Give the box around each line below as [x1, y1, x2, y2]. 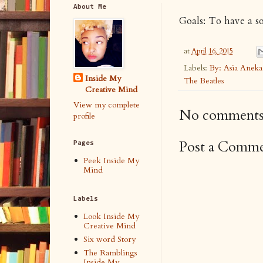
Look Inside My [83, 211, 140, 222]
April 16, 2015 [191, 46, 233, 57]
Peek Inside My [83, 155, 140, 167]
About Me [73, 3, 106, 11]
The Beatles [184, 75, 224, 86]
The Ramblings [83, 247, 138, 259]
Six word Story [83, 234, 136, 245]
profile [73, 110, 95, 122]
